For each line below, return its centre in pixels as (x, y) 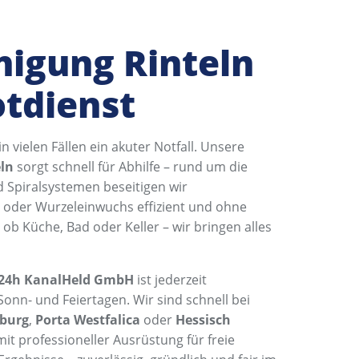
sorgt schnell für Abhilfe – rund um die (131, 166)
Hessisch (204, 319)
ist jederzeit (171, 279)
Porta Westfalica (88, 319)
